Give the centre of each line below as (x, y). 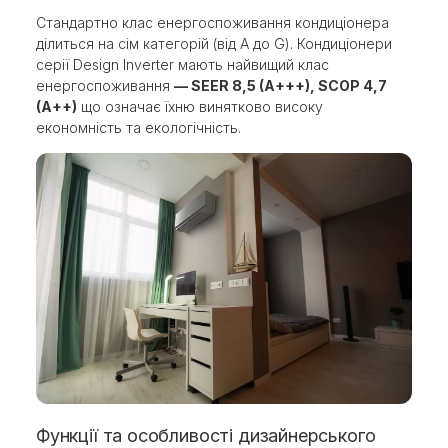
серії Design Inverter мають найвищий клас (182, 64)
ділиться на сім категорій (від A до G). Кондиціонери (214, 43)
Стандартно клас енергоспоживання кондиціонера (212, 22)
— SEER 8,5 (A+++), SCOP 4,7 (280, 85)
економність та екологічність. (138, 127)
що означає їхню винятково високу (200, 106)
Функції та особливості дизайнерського (206, 435)
